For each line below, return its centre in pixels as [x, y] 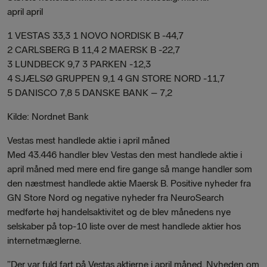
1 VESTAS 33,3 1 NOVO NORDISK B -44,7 [95, 35]
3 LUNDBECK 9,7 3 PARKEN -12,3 [79, 64]
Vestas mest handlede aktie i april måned [89, 140]
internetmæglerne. [44, 240]
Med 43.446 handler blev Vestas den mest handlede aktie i [125, 155]
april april [25, 12]
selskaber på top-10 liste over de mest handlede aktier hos [124, 226]
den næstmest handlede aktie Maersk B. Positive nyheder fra [129, 183]
